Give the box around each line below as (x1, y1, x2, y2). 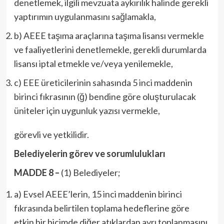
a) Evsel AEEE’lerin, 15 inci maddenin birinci (13, 188, 182, 199)
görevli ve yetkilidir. (13, 129, 89, 140)
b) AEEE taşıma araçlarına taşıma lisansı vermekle (13, 30, 204, 41)
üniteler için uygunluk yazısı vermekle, (13, 105, 160, 116)
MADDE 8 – (13, 167, 59, 178)
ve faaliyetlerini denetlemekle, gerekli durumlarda (13, 44, 206, 55)
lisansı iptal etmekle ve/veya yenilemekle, (13, 58, 173, 69)
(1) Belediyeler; (59, 167, 120, 178)
